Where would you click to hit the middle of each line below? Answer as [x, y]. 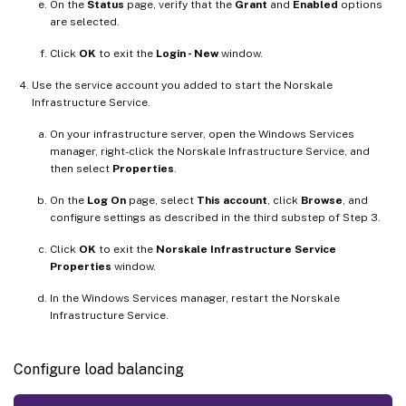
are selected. [85, 21]
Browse [322, 200]
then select [81, 168]
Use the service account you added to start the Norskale [182, 85]
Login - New [187, 53]
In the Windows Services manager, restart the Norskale [195, 298]
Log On [106, 200]
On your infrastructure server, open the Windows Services [202, 134]
